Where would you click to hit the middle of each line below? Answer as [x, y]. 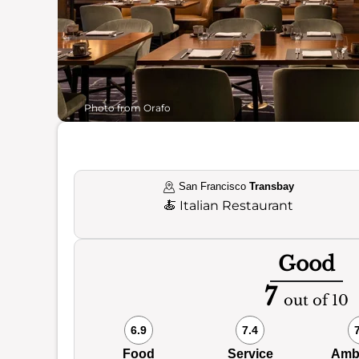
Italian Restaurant [237, 206]
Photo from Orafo [127, 108]
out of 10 [316, 301]
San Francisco [213, 186]
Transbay [272, 186]
